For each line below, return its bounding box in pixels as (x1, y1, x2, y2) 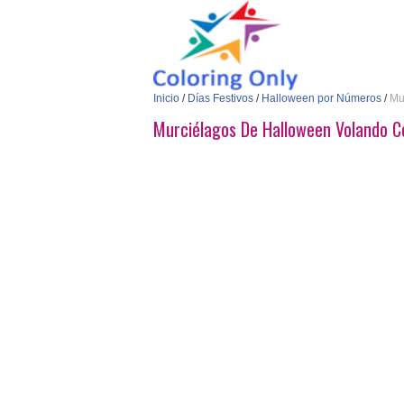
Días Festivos (188, 92, 253, 105)
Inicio (153, 92, 179, 105)
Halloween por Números (262, 92, 381, 105)
